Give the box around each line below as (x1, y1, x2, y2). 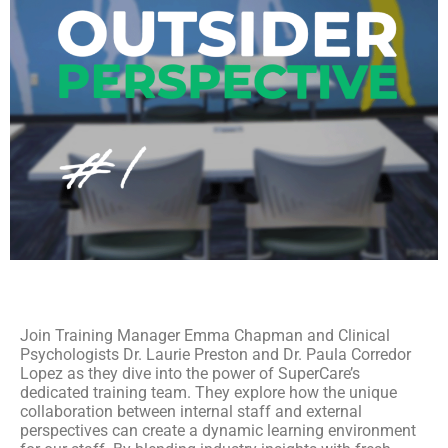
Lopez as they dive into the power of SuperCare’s (20, 364, 360, 384)
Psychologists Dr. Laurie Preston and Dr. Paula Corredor (20, 345, 411, 365)
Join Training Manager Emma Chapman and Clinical (20, 326, 390, 346)
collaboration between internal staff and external (20, 402, 362, 422)
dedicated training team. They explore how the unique (20, 383, 397, 403)
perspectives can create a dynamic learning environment (20, 421, 416, 441)
